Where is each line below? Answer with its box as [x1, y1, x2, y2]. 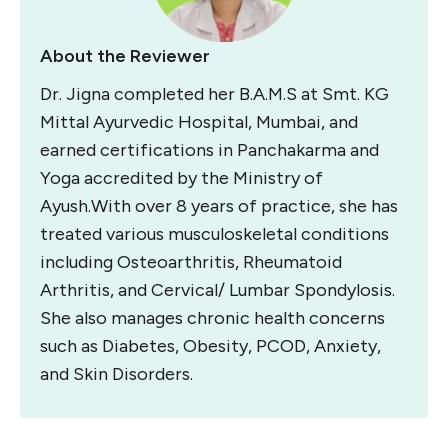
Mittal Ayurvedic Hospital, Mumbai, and [40, 111, 358, 134]
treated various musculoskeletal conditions [40, 223, 389, 246]
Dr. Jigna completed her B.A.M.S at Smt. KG [40, 83, 389, 106]
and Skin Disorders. [40, 363, 193, 386]
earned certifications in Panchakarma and [40, 139, 379, 162]
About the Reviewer [40, 45, 210, 68]
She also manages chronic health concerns [40, 307, 385, 330]
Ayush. [40, 195, 91, 218]
